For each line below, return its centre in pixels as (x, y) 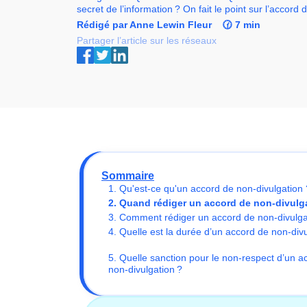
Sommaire (128, 176)
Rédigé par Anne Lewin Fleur (144, 25)
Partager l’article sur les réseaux (147, 41)
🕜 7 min (242, 25)
